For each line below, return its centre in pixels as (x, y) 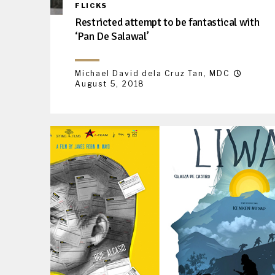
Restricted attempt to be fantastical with (167, 22)
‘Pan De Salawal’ (112, 36)
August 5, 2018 (110, 83)
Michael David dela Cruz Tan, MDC (152, 73)
